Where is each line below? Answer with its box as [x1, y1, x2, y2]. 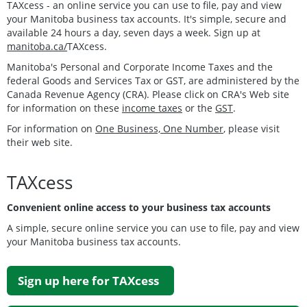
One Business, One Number [95, 121, 223, 135]
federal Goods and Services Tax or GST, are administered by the [7, 73, 299, 87]
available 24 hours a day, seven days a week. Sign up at [7, 25, 260, 39]
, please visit [223, 121, 280, 135]
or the [182, 101, 215, 114]
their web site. [7, 135, 73, 149]
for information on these [7, 101, 122, 114]
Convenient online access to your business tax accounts [7, 200, 271, 214]
